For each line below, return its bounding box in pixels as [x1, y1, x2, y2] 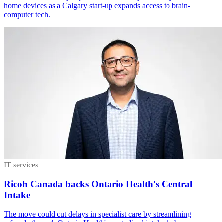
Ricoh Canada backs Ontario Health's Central [4, 178, 192, 189]
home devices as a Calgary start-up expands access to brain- [4, 1, 190, 10]
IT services [4, 161, 38, 169]
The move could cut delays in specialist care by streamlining [4, 210, 191, 219]
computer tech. [4, 10, 50, 19]
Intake [4, 189, 30, 200]
